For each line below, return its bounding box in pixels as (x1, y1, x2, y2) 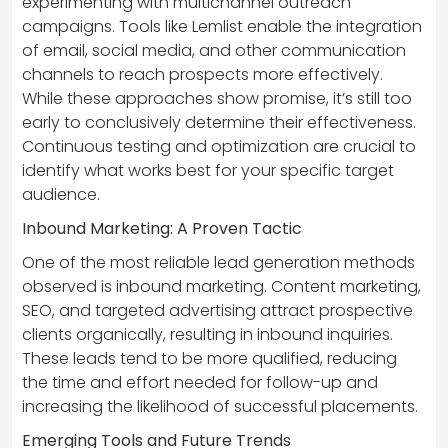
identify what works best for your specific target (22, 159, 394, 183)
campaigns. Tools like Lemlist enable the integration (22, 15, 422, 39)
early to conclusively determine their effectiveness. (22, 111, 416, 135)
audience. (22, 183, 100, 207)
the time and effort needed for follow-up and (22, 371, 378, 395)
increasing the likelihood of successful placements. (22, 395, 418, 419)
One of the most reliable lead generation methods (22, 251, 415, 275)
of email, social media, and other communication (22, 39, 406, 63)
